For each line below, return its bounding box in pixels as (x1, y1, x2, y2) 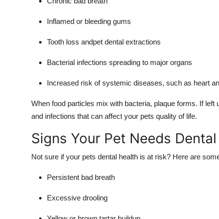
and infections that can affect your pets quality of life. (31, 111, 197, 120)
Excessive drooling (47, 193, 108, 202)
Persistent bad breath (47, 173, 115, 181)
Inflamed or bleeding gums (47, 17, 131, 25)
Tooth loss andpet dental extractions (47, 37, 161, 46)
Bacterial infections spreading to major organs (47, 58, 192, 66)
